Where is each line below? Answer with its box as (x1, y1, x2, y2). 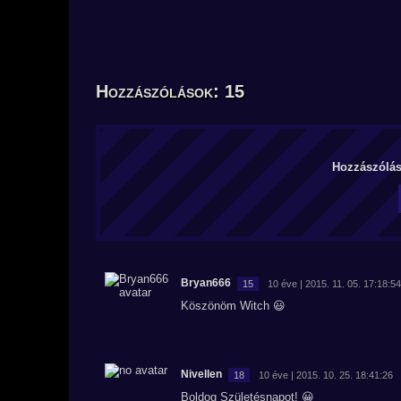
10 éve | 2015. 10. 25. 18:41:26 (259, 369, 393, 380)
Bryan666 (181, 277, 231, 289)
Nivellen (181, 368, 222, 380)
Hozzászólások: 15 (96, 81, 244, 101)
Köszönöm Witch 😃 (181, 299, 286, 312)
